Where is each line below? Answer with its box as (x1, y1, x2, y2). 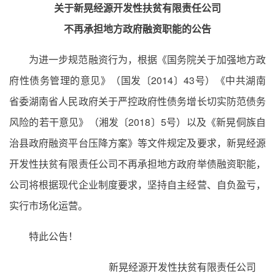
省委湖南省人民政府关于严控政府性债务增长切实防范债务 (9, 94, 266, 108)
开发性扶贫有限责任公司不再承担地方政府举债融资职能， (9, 157, 266, 171)
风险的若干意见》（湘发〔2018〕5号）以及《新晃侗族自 (9, 115, 266, 129)
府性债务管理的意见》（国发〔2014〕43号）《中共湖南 (9, 73, 266, 87)
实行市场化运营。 (9, 198, 88, 212)
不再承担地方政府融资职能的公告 (64, 21, 211, 36)
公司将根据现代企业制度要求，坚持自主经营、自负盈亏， (9, 177, 266, 192)
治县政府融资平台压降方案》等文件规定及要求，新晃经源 (9, 136, 266, 150)
